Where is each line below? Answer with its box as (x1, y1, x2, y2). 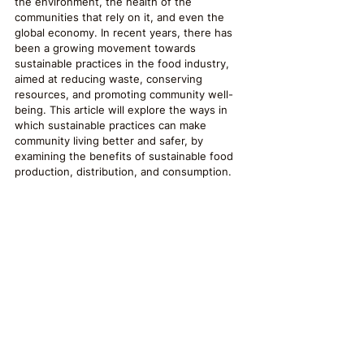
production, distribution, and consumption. (15, 165, 232, 178)
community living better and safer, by (15, 134, 206, 147)
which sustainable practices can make (15, 119, 210, 132)
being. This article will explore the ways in (15, 103, 231, 116)
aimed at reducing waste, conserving (15, 72, 206, 85)
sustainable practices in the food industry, (15, 57, 232, 70)
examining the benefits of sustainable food (15, 149, 236, 162)
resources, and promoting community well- (15, 88, 233, 101)
